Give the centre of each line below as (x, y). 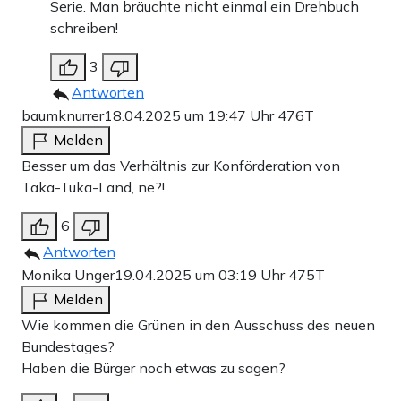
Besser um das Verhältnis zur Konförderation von (181, 166)
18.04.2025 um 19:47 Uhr (191, 116)
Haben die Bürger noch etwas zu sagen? (154, 368)
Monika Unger (68, 275)
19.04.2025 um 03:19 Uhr (201, 275)
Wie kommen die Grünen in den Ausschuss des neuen (198, 325)
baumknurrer (63, 116)
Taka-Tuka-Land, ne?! (93, 188)
